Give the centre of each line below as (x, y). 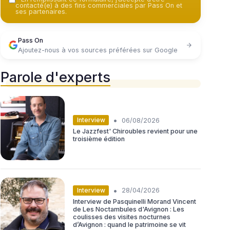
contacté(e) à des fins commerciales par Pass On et (99, 5)
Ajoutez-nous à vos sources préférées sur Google (98, 50)
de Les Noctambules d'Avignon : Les (129, 209)
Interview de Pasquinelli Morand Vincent (135, 201)
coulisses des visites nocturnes (122, 217)
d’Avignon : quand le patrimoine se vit (129, 224)
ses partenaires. (41, 12)
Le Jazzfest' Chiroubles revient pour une (135, 131)
